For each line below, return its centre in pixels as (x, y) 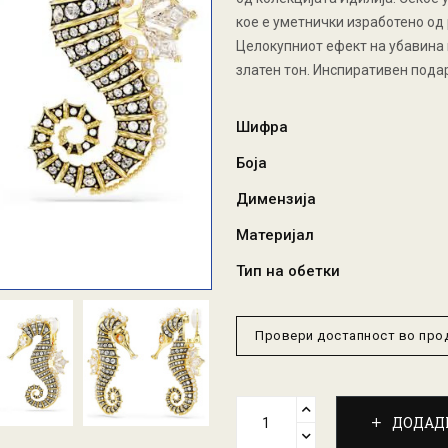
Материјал (275, 235)
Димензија (276, 199)
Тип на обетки (288, 271)
